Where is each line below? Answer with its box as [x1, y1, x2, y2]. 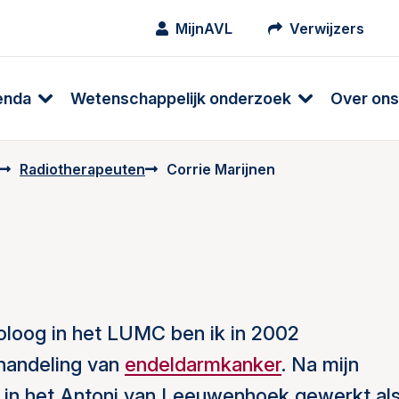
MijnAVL [175, 19, 232, 37]
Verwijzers [289, 19, 364, 37]
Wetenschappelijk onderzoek [70, 88, 291, 108]
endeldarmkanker [125, 353, 281, 376]
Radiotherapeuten [20, 160, 145, 178]
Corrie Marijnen [167, 160, 275, 178]
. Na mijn [281, 353, 359, 376]
